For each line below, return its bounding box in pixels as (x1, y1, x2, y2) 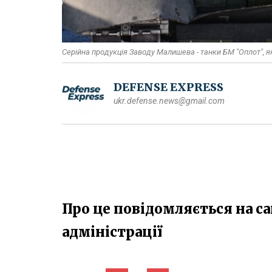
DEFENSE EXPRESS (114, 80, 223, 94)
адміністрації (62, 223, 163, 240)
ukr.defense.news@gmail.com (114, 95, 225, 106)
